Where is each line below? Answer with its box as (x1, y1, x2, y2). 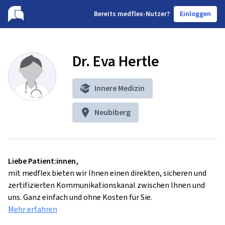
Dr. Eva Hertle (72, 51, 159, 71)
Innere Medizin (94, 83, 145, 93)
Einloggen (180, 9, 211, 19)
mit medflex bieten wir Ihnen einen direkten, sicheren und (8, 168, 206, 178)
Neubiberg (94, 107, 131, 118)
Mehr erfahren (8, 204, 57, 214)
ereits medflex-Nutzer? (98, 9, 170, 19)
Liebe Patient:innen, (8, 156, 78, 166)
